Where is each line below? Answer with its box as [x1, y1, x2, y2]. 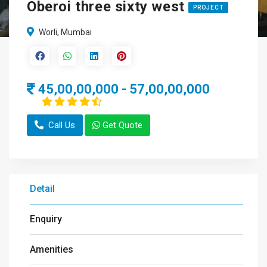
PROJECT [193, 4, 224, 11]
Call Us [48, 120, 75, 131]
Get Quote [103, 120, 142, 131]
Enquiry [30, 213, 62, 225]
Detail [30, 183, 55, 194]
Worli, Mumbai [37, 27, 92, 37]
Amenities [30, 244, 73, 255]
